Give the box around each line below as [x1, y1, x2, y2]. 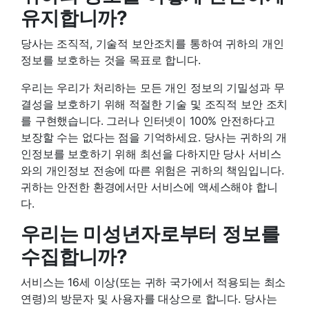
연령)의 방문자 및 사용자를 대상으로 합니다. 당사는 [21, 291, 277, 306]
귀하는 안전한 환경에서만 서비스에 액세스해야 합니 [21, 179, 278, 194]
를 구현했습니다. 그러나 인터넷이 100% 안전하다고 [21, 113, 275, 128]
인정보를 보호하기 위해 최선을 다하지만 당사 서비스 [21, 146, 281, 161]
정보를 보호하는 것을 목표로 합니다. [21, 52, 201, 67]
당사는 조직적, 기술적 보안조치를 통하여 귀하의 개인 [21, 36, 284, 50]
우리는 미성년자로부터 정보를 [21, 221, 280, 246]
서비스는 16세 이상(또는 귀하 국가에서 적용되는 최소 [21, 275, 286, 289]
